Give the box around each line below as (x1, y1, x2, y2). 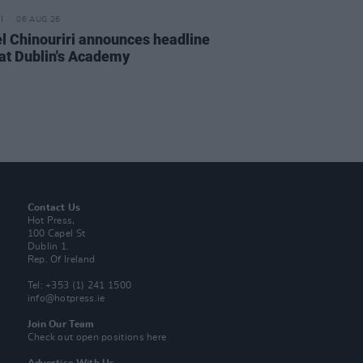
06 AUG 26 (16, 15, 61, 23)
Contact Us (27, 203, 81, 212)
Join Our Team (27, 319, 95, 329)
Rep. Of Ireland (27, 254, 96, 264)
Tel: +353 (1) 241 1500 (27, 280, 132, 290)
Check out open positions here (27, 332, 167, 342)
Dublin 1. (27, 241, 70, 251)
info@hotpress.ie (27, 293, 105, 303)
